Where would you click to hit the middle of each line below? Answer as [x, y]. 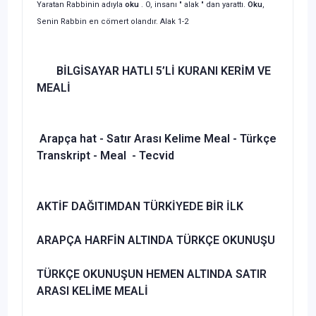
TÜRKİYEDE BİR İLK [192, 206]
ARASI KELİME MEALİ [92, 291]
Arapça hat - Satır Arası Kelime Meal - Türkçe [157, 138]
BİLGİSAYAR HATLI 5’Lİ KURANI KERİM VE [154, 71]
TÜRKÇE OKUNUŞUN [90, 274]
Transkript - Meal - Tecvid [105, 155]
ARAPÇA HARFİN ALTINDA [107, 240]
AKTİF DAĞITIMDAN [89, 206]
